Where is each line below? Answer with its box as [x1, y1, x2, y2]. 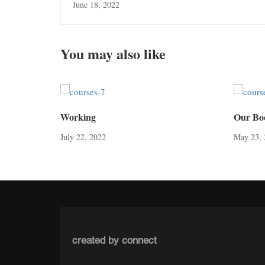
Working [60, 109, 96, 124]
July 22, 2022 [60, 131, 106, 143]
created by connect [72, 236, 157, 246]
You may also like [60, 43, 166, 64]
